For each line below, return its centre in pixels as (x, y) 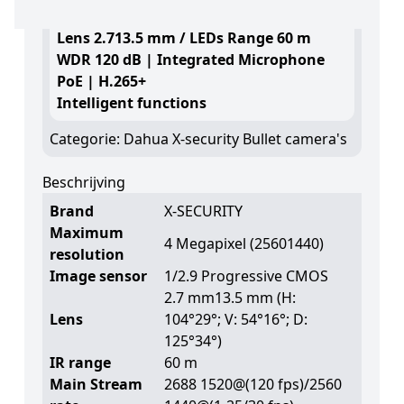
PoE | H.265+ (101, 81)
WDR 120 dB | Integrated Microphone (190, 59)
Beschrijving (83, 182)
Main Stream (96, 384)
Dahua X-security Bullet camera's (235, 138)
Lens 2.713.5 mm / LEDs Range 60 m (184, 37)
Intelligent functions (131, 102)
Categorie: (86, 138)
